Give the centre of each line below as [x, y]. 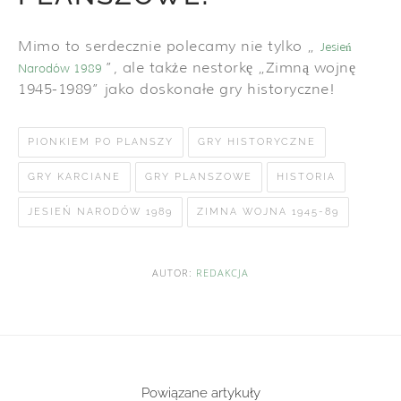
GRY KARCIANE [74, 177]
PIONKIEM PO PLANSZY [101, 142]
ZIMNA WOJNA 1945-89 [268, 212]
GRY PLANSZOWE [199, 177]
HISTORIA [306, 177]
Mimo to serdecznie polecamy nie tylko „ [169, 47]
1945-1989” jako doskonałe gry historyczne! [176, 90]
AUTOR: [174, 272]
